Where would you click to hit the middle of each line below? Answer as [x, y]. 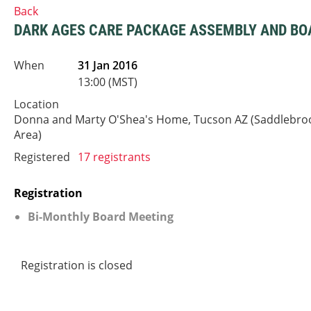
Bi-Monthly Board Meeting [101, 217]
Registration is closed [77, 265]
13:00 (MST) [108, 82]
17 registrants [114, 157]
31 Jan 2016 [108, 65]
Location [36, 104]
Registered [42, 157]
